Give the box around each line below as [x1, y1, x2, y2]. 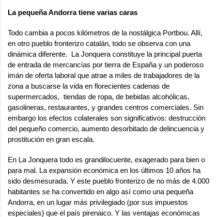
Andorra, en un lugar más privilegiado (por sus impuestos [8, 198, 188, 206]
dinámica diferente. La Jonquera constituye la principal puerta [8, 49, 202, 58]
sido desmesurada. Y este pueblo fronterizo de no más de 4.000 [8, 176, 209, 185]
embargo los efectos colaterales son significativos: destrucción [8, 113, 205, 122]
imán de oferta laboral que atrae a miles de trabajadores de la [8, 71, 200, 79]
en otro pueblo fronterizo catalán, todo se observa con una [8, 39, 190, 47]
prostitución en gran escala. [8, 135, 94, 143]
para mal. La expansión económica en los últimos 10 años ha [8, 166, 201, 174]
